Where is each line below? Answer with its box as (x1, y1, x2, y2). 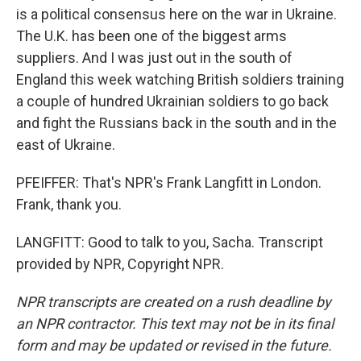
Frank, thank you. (16, 196, 122, 213)
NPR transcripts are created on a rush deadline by (16, 293, 331, 310)
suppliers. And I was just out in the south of (16, 49, 293, 66)
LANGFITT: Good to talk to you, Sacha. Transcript (16, 234, 323, 251)
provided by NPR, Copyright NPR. (16, 255, 224, 272)
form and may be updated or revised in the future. (16, 337, 332, 354)
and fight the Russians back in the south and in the (16, 114, 337, 131)
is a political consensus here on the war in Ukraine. (16, 6, 337, 23)
